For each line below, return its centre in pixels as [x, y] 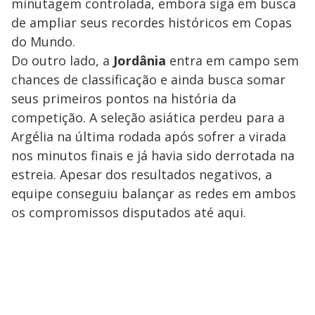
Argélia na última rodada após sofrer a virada [149, 136]
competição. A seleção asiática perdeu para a [148, 117]
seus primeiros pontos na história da [124, 98]
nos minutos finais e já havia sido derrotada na [153, 155]
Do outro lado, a [62, 60]
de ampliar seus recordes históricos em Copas [152, 22]
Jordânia [141, 60]
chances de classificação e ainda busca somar [148, 79]
